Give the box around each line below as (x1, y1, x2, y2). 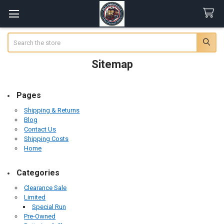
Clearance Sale (24, 183, 67, 191)
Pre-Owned (24, 212, 56, 220)
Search (7, 33, 27, 41)
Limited (24, 193, 46, 201)
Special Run (31, 202, 66, 210)
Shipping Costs (24, 135, 69, 143)
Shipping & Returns (24, 106, 80, 114)
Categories (16, 167, 59, 177)
